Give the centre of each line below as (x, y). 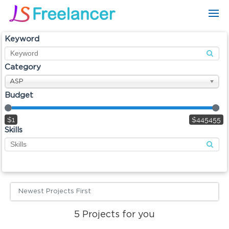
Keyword (22, 39)
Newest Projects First (55, 192)
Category (22, 67)
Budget (19, 96)
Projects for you (117, 215)
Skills (13, 130)
